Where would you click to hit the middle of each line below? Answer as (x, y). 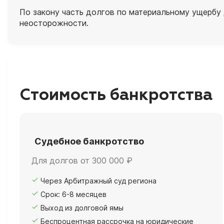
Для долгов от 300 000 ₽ (82, 161)
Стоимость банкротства (116, 95)
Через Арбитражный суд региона (98, 181)
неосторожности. (54, 23)
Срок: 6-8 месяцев (73, 194)
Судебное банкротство (89, 141)
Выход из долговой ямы (82, 208)
